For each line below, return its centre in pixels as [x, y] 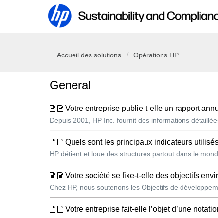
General [70, 85]
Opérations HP [156, 55]
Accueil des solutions [90, 55]
